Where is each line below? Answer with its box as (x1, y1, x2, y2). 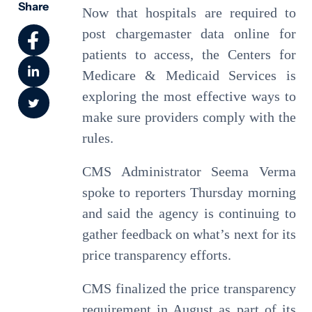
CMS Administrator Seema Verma (81, 164, 296, 180)
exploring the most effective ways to (81, 88, 296, 104)
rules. (81, 130, 114, 146)
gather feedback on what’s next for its (81, 226, 296, 242)
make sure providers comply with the (81, 109, 296, 125)
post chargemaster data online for (81, 26, 296, 42)
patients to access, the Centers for (81, 47, 296, 63)
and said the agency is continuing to (81, 205, 296, 221)
